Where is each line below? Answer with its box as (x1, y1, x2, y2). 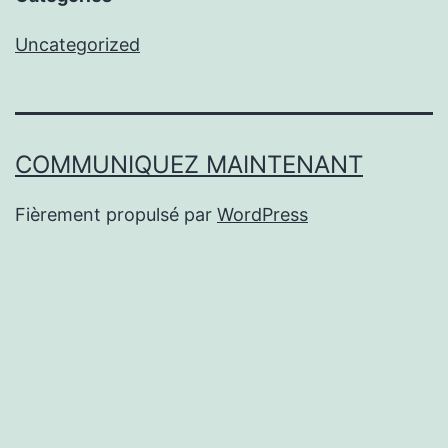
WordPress (217, 204, 308, 226)
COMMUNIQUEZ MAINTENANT (15, 150, 363, 180)
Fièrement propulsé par (15, 204, 217, 226)
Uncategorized (15, 34, 140, 56)
